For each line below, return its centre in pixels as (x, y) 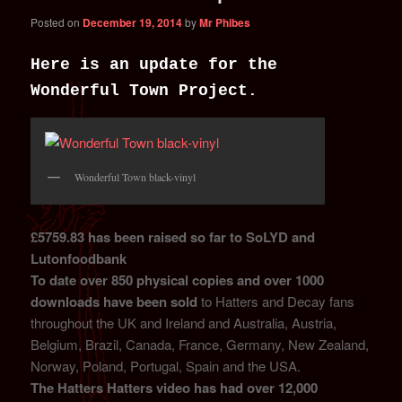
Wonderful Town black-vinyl (135, 176)
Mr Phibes (225, 22)
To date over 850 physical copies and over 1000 (178, 280)
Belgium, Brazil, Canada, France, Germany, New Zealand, (200, 345)
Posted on (57, 22)
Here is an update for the (154, 65)
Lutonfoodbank (79, 259)
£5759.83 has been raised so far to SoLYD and (173, 237)
